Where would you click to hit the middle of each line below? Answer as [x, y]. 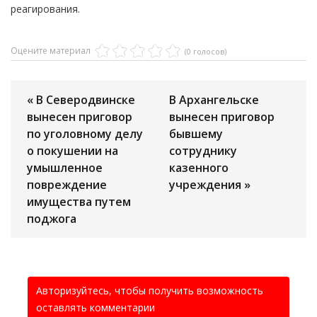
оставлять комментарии [96, 308]
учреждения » [210, 185]
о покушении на [73, 151]
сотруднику [203, 151]
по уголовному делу [85, 134]
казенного [199, 168]
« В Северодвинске [81, 100]
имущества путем [79, 202]
